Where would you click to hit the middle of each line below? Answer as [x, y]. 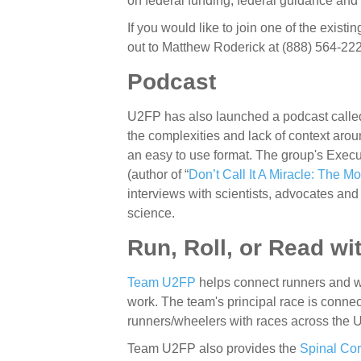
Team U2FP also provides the [214, 349]
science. [151, 214]
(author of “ [158, 175]
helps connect [239, 283]
